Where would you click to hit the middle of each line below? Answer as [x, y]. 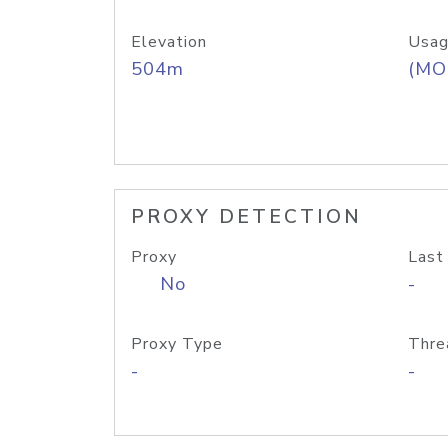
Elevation [169, 42]
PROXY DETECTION [246, 217]
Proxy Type [177, 344]
